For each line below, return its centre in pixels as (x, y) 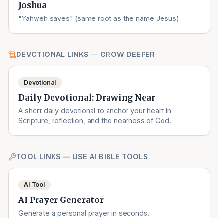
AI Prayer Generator (61, 200)
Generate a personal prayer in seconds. (84, 213)
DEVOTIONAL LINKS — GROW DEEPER (86, 54)
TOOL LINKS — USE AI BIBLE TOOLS (82, 157)
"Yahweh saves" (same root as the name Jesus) (99, 18)
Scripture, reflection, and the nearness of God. (95, 120)
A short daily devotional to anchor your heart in (95, 110)
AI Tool (35, 185)
